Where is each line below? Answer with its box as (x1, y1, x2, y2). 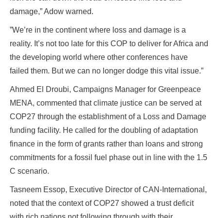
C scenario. (10, 166, 49, 175)
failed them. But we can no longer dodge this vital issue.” (10, 66, 203, 75)
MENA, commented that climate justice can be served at (10, 98, 201, 107)
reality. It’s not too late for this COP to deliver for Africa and (10, 39, 208, 48)
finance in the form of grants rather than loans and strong (10, 139, 203, 148)
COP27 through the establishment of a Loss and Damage (10, 112, 206, 121)
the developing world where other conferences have (10, 53, 188, 61)
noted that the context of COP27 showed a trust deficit (10, 199, 194, 207)
